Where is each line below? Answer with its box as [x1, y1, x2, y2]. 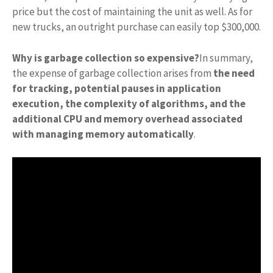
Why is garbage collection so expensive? [12, 51, 199, 65]
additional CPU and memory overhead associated [12, 112, 243, 126]
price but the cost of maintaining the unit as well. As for [12, 5, 252, 19]
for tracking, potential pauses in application [12, 81, 221, 95]
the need [213, 66, 255, 80]
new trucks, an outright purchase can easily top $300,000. [12, 20, 261, 34]
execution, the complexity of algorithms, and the [12, 96, 246, 110]
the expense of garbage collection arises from [12, 66, 213, 80]
